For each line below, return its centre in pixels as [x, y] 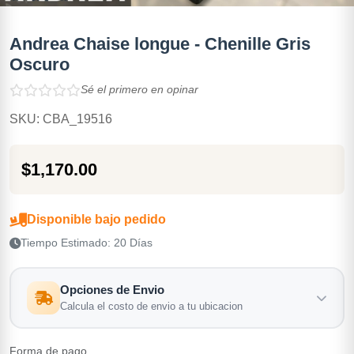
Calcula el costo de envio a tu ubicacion [151, 306]
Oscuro [40, 64]
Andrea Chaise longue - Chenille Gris [160, 44]
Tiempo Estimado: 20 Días [87, 243]
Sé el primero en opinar [139, 89]
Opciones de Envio [112, 289]
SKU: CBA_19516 [61, 119]
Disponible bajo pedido [96, 219]
